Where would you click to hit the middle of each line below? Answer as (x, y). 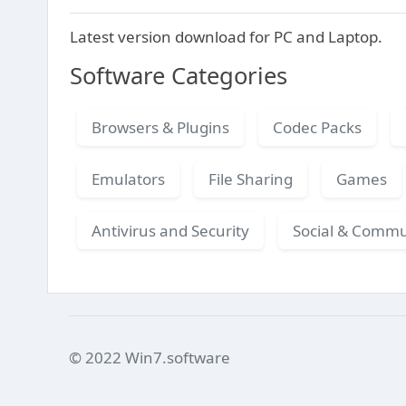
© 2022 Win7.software (150, 358)
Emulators (128, 179)
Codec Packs (317, 127)
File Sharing (251, 179)
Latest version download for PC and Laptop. (226, 36)
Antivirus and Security (170, 230)
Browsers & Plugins (160, 127)
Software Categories (179, 75)
